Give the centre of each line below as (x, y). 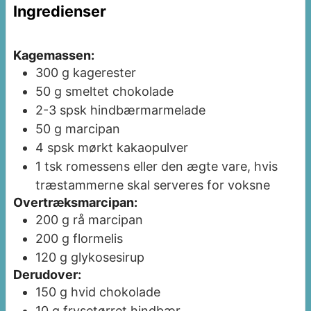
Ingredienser (60, 11)
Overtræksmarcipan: (75, 203)
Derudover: (47, 275)
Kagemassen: (54, 56)
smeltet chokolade (119, 92)
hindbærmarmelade (148, 110)
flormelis (98, 239)
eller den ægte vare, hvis (205, 167)
